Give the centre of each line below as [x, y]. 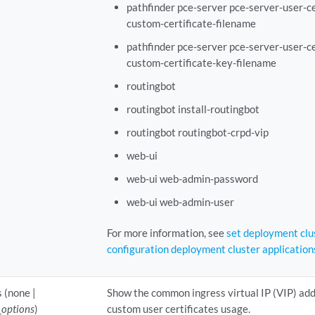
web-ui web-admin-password [192, 178]
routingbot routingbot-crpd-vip [197, 132]
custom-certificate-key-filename [201, 62]
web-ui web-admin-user [180, 201]
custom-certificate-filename [191, 23]
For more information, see [167, 232]
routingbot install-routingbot [193, 109]
